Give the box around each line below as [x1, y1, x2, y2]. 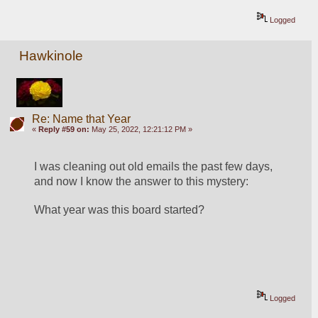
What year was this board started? [34, 203, 205, 216]
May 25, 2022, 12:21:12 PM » [89, 124, 192, 133]
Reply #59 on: [38, 124, 89, 133]
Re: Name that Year [31, 112, 131, 125]
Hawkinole [19, 48, 84, 64]
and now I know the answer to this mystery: [34, 175, 249, 187]
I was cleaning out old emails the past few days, [34, 160, 273, 172]
